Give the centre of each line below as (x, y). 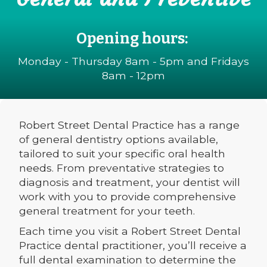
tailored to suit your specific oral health (122, 154)
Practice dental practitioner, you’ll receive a (133, 246)
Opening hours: (133, 39)
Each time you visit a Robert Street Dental (130, 231)
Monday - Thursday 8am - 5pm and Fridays (133, 61)
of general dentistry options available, (119, 139)
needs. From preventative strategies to (122, 168)
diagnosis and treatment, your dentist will (130, 182)
